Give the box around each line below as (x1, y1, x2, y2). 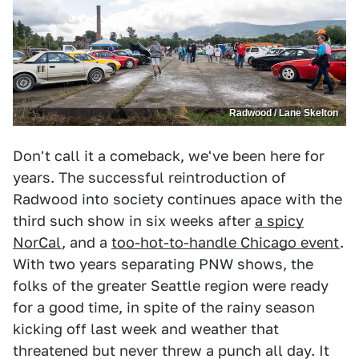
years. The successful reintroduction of (13, 169, 286, 187)
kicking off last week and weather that (13, 321, 279, 338)
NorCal (13, 234, 62, 252)
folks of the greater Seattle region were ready (13, 277, 329, 295)
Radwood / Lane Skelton (229, 107, 338, 119)
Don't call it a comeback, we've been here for (13, 147, 325, 165)
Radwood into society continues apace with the (13, 191, 342, 208)
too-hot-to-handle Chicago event (111, 234, 340, 252)
